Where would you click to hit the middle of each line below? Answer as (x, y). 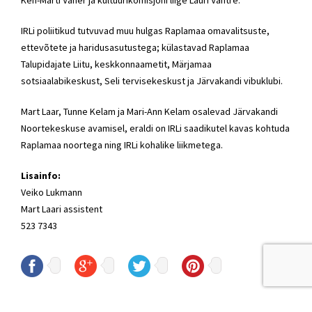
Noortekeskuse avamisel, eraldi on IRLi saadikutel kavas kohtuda (155, 128)
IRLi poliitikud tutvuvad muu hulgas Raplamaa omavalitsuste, (145, 30)
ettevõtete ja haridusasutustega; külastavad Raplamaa (135, 47)
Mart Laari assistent (62, 209)
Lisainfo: (41, 175)
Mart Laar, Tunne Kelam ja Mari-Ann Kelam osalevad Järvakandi (149, 111)
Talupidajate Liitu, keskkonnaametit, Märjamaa (116, 64)
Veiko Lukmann (52, 192)
